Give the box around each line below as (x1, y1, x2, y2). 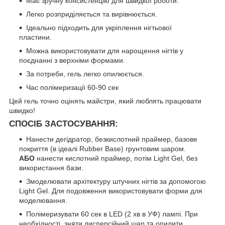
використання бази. (19, 163, 83, 172)
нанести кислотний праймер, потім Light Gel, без (35, 154, 197, 162)
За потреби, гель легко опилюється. (26, 69, 144, 78)
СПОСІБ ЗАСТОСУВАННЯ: (9, 119, 118, 129)
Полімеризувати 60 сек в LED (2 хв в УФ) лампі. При (26, 209, 198, 218)
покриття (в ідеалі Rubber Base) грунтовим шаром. (19, 144, 186, 153)
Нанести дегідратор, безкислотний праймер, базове (26, 135, 197, 143)
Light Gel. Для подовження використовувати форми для (19, 186, 202, 195)
